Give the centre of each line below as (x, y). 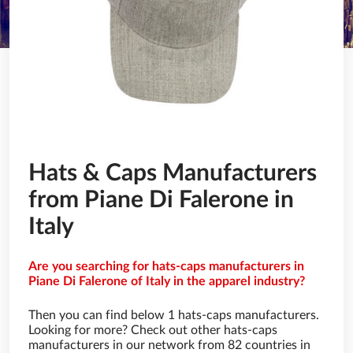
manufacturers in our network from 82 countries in (169, 345)
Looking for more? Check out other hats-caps (153, 330)
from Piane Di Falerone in (161, 200)
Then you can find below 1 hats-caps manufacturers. (174, 315)
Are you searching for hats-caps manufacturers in (166, 266)
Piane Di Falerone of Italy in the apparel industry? (167, 281)
